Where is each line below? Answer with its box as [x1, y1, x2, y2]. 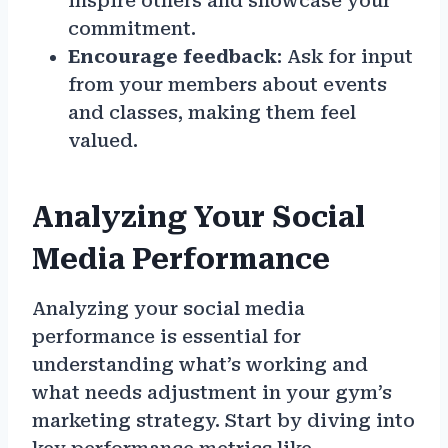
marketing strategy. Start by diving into [32, 410, 415, 432]
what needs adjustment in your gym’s [32, 382, 392, 404]
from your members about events [68, 74, 387, 96]
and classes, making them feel [68, 102, 356, 124]
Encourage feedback [68, 46, 277, 68]
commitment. [68, 18, 196, 40]
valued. [68, 130, 138, 152]
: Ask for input [277, 46, 413, 68]
